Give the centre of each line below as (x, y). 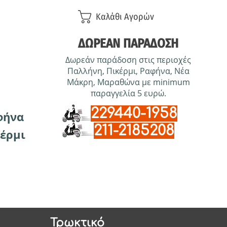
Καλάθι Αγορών (125, 17)
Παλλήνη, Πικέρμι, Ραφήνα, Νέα (128, 71)
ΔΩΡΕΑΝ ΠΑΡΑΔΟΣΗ (128, 44)
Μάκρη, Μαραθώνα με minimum (128, 82)
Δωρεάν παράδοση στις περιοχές (128, 60)
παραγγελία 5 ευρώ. (128, 93)
